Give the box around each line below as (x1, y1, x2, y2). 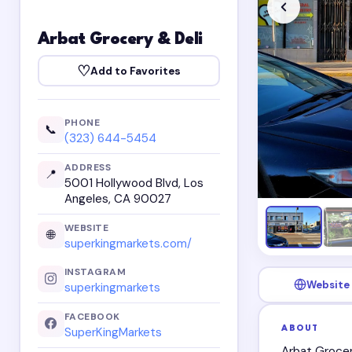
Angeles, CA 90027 (64, 191, 171, 207)
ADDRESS (64, 160, 112, 174)
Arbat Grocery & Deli (37, 31, 203, 49)
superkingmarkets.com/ (64, 236, 192, 252)
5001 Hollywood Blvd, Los (64, 175, 203, 192)
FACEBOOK (64, 310, 120, 323)
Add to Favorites (90, 64, 181, 78)
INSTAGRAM (64, 265, 126, 278)
